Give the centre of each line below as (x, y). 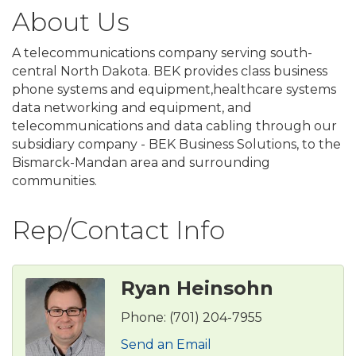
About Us (71, 22)
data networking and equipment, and (132, 108)
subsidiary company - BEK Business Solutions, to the (176, 145)
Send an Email (166, 345)
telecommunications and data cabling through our (174, 126)
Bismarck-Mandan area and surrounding (141, 163)
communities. (54, 181)
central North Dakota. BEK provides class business (170, 72)
